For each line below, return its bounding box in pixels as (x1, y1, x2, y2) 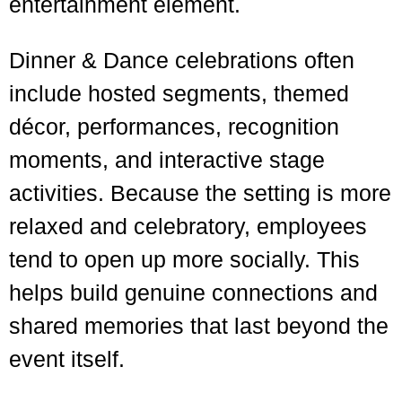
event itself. (9, 346, 125, 371)
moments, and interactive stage (9, 147, 325, 172)
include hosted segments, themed (9, 81, 349, 106)
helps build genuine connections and (9, 280, 378, 305)
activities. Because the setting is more (9, 180, 391, 205)
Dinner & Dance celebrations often (9, 48, 354, 73)
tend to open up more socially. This (9, 247, 360, 272)
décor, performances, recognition (9, 114, 339, 139)
